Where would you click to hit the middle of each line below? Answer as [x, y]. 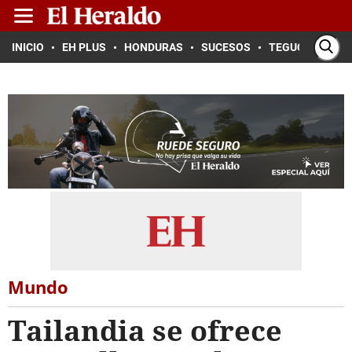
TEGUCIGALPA [305, 47]
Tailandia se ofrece [145, 330]
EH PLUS [84, 47]
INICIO [28, 47]
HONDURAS [154, 47]
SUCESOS [226, 47]
